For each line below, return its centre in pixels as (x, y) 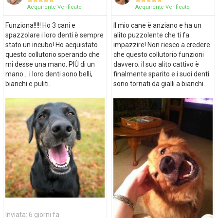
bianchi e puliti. (27, 83)
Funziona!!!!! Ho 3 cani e (40, 25)
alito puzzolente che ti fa (151, 35)
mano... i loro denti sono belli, (49, 74)
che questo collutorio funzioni (158, 54)
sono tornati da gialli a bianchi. (159, 83)
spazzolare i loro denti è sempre (54, 35)
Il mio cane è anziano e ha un (157, 25)
